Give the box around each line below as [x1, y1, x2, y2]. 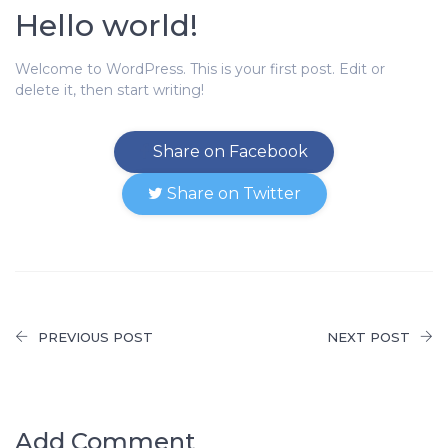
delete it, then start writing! [15, 81, 204, 99]
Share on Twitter [162, 184, 301, 203]
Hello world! [15, 7, 198, 44]
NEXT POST [327, 329, 410, 345]
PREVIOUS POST [38, 329, 153, 345]
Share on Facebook [149, 142, 308, 161]
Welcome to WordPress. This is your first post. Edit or [15, 60, 385, 78]
